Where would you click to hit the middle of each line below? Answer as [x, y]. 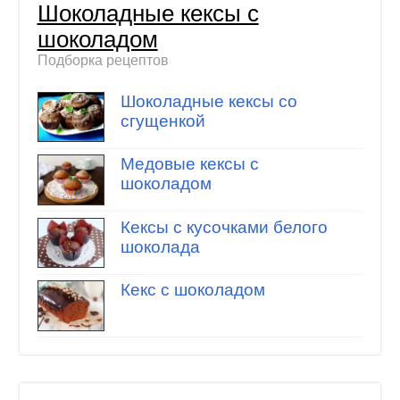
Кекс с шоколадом [192, 290]
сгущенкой [162, 121]
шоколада [160, 246]
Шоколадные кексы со [208, 101]
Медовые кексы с [189, 164]
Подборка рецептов [103, 61]
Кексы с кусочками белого [224, 227]
